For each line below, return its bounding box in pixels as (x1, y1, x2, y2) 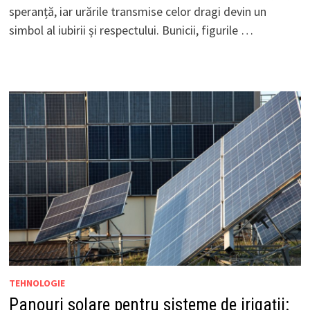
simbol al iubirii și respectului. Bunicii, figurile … (8, 22, 253, 39)
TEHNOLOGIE (8, 276, 65, 289)
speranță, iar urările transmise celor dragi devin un (8, 3, 266, 20)
